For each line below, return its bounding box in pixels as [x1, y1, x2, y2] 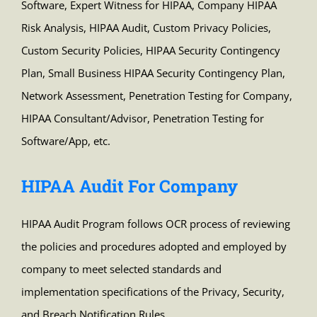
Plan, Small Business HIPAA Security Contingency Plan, [21, 66, 285, 81]
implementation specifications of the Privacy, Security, [21, 284, 284, 299]
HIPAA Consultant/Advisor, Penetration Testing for [21, 111, 264, 126]
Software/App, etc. [21, 134, 110, 149]
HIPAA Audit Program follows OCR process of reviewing [21, 217, 290, 231]
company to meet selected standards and [21, 262, 221, 277]
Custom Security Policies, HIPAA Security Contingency [21, 43, 280, 58]
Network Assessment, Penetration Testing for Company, [21, 88, 292, 103]
